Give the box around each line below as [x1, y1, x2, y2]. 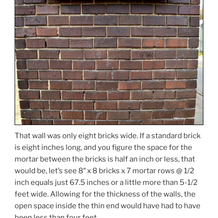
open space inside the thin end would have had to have [15, 201, 200, 210]
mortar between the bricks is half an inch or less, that [15, 154, 195, 163]
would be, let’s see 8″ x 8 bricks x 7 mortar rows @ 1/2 [15, 166, 194, 175]
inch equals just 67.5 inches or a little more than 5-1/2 [15, 178, 198, 187]
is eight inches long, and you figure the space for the [15, 143, 192, 152]
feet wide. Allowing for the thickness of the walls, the [15, 189, 196, 199]
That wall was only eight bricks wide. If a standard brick [15, 131, 200, 140]
